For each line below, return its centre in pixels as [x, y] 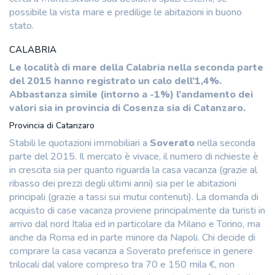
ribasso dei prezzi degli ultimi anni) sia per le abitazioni [123, 183]
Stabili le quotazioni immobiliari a [79, 143]
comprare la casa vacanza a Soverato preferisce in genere [131, 251]
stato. [21, 25]
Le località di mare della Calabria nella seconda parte [136, 67]
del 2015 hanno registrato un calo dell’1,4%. [115, 81]
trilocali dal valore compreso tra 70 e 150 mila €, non [122, 264]
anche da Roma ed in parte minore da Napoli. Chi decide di [132, 237]
